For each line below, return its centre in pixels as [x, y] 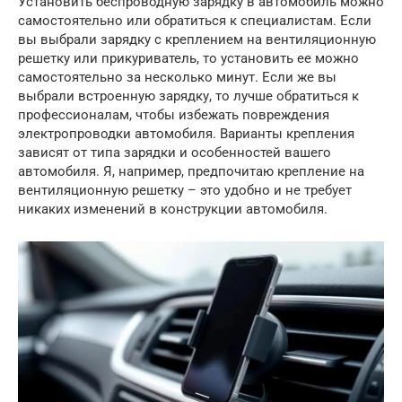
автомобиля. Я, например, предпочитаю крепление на [191, 172]
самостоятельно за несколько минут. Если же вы [177, 78]
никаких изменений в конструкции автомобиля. [173, 210]
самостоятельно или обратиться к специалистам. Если [195, 21]
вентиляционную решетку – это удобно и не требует [185, 191]
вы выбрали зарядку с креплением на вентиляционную [197, 40]
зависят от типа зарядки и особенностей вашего [175, 153]
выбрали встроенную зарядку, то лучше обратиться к [188, 96]
